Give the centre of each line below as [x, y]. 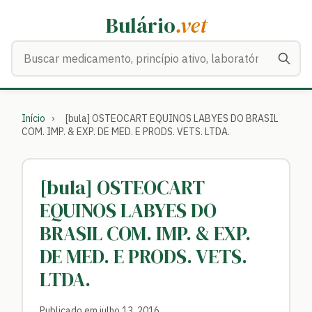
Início [33, 118]
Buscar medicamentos [67, 49]
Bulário [140, 25]
